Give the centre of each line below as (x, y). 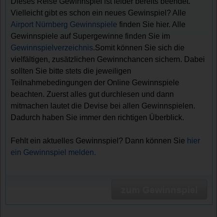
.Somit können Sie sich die (139, 48)
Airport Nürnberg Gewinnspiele (64, 25)
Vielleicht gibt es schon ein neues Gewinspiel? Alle (99, 13)
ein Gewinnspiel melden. (54, 153)
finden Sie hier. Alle (152, 25)
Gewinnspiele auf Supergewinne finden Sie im (91, 36)
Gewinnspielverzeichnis (52, 48)
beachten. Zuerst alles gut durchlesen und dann (93, 94)
